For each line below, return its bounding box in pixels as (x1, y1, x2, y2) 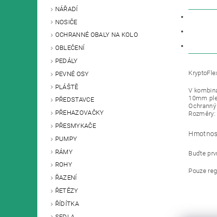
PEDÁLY (55, 57, 78, 64)
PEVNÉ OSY (55, 70, 89, 77)
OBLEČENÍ (55, 44, 85, 52)
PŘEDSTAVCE (55, 96, 94, 104)
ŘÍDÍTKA (55, 200, 79, 207)
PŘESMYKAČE (55, 122, 96, 129)
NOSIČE (55, 18, 77, 26)
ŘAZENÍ (55, 174, 77, 182)
